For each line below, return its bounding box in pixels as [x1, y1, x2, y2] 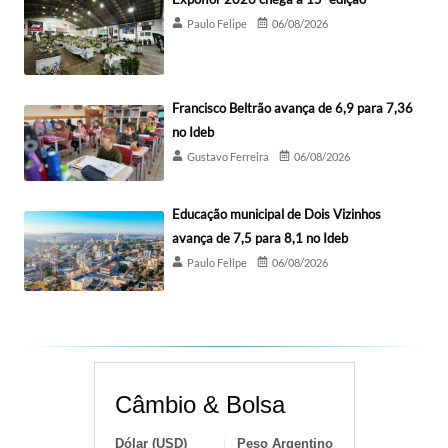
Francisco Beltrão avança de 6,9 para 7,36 [172, 100, 413, 117]
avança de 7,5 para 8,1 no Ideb [172, 230, 348, 247]
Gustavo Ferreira [187, 150, 269, 164]
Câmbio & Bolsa [114, 391, 285, 419]
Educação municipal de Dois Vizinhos [172, 206, 381, 223]
